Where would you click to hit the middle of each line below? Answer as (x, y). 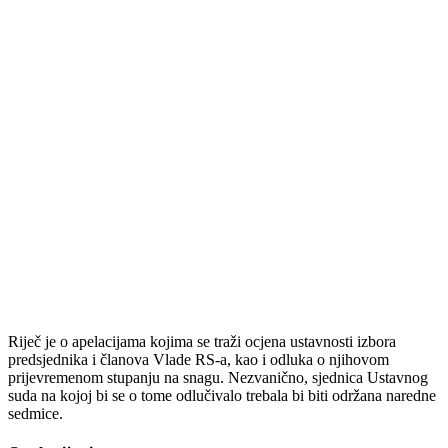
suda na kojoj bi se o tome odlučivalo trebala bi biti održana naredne (222, 395)
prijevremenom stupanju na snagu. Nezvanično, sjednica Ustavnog (218, 377)
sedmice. (35, 413)
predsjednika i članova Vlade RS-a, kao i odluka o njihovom (198, 359)
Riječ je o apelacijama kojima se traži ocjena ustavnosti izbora (202, 341)
